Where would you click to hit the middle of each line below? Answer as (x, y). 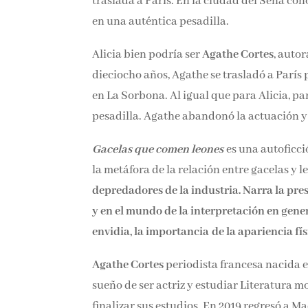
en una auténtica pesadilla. (161, 21)
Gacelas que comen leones (158, 149)
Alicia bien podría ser (147, 54)
